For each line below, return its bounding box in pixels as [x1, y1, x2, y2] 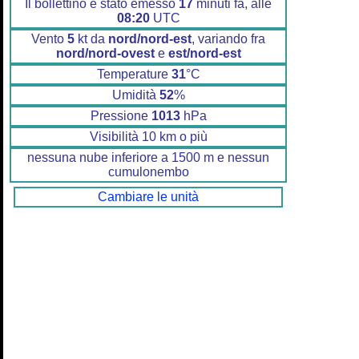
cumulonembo [107, 165, 189, 179]
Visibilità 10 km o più [89, 130, 208, 144]
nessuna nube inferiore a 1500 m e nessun [27, 151, 269, 165]
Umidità [111, 88, 159, 103]
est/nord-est [167, 46, 241, 61]
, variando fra [192, 32, 265, 46]
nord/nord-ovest [55, 46, 155, 61]
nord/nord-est [108, 32, 192, 46]
